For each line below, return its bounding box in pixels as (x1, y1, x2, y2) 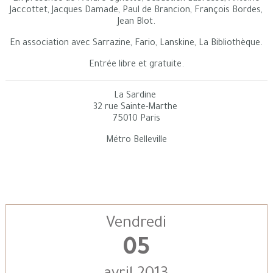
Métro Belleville (105, 135, 167, 146)
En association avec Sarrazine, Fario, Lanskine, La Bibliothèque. (10, 38, 263, 49)
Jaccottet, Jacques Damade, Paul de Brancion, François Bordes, (10, 5, 263, 16)
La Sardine (114, 91, 159, 101)
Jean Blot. (117, 17, 155, 27)
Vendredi (106, 215, 167, 233)
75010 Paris (112, 114, 160, 124)
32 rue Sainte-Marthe (93, 102, 180, 113)
